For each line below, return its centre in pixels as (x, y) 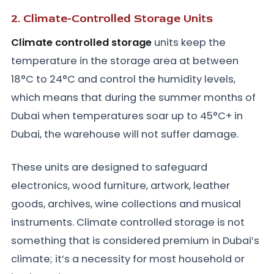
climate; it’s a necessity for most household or (128, 259)
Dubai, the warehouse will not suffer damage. (125, 135)
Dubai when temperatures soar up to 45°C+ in (127, 116)
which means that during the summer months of (133, 98)
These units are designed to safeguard (109, 168)
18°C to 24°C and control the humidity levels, (123, 80)
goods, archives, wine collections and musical (126, 204)
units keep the (189, 43)
